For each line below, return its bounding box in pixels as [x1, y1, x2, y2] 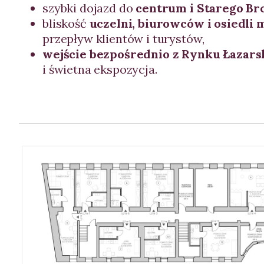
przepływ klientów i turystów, [42, 31, 204, 46]
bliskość [42, 16, 90, 31]
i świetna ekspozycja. [42, 62, 157, 77]
